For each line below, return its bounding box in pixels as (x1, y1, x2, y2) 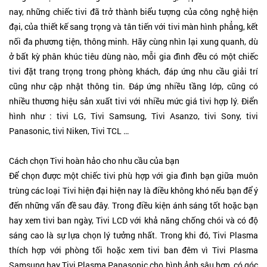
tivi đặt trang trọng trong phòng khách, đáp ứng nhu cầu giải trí (9, 66, 258, 77)
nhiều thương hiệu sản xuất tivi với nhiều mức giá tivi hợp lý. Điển (9, 95, 258, 107)
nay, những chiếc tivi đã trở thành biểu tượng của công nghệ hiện (9, 6, 258, 17)
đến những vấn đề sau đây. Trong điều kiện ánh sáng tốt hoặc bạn (9, 200, 258, 211)
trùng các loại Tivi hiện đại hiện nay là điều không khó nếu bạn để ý (9, 185, 258, 196)
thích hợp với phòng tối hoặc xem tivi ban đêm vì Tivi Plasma (9, 244, 258, 256)
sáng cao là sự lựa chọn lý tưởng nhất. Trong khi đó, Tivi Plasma (9, 229, 258, 241)
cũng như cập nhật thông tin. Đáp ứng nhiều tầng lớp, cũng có (9, 80, 258, 92)
